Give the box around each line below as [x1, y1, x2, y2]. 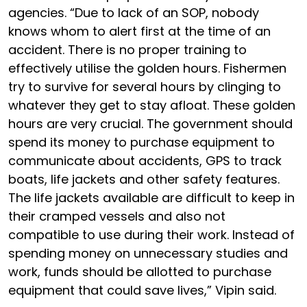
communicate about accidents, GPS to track [8, 152, 282, 169]
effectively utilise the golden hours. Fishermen [8, 60, 286, 77]
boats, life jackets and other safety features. [8, 171, 280, 188]
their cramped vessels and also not [8, 208, 225, 225]
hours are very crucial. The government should [8, 115, 293, 132]
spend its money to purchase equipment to [8, 134, 275, 151]
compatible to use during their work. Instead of [8, 226, 295, 243]
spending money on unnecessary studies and [8, 245, 288, 262]
